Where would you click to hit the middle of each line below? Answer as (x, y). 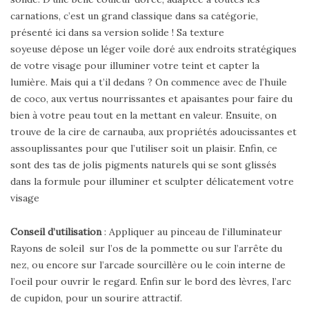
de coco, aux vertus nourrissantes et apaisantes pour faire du (151, 99)
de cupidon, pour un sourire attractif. (96, 298)
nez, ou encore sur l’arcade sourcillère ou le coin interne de (148, 265)
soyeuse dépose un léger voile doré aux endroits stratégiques (153, 49)
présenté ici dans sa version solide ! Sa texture (117, 33)
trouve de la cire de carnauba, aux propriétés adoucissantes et (153, 132)
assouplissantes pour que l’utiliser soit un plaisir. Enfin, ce (144, 149)
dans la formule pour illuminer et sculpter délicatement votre (152, 182)
